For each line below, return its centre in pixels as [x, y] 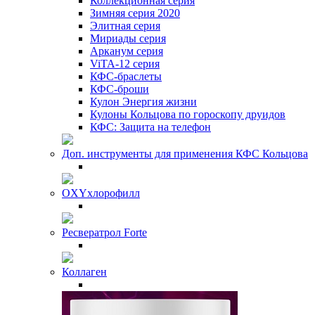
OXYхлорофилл [101, 193]
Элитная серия [125, 25]
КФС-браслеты [126, 76]
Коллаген [84, 271]
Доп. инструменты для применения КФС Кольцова [185, 153]
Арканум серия [127, 51]
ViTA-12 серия [125, 63]
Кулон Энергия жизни [143, 101]
